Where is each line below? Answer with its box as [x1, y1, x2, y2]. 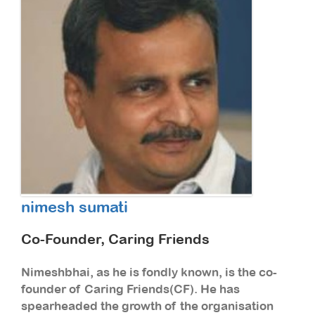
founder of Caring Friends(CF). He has [21, 281, 240, 296]
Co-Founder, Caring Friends [21, 230, 210, 247]
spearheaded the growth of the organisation [21, 298, 274, 313]
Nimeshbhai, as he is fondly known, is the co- [21, 264, 277, 279]
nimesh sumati [21, 197, 128, 216]
